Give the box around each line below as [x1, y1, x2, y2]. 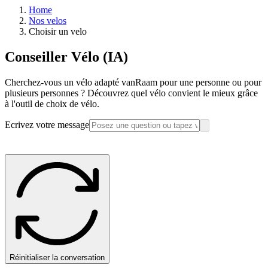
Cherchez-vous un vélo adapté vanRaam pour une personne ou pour [5, 77, 261, 87]
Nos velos [29, 16, 66, 26]
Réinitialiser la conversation [10, 253, 105, 263]
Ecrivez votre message [5, 119, 89, 130]
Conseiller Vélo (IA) [5, 48, 128, 65]
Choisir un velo [29, 26, 87, 36]
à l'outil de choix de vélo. [5, 98, 99, 109]
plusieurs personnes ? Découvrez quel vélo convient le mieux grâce [5, 87, 258, 98]
